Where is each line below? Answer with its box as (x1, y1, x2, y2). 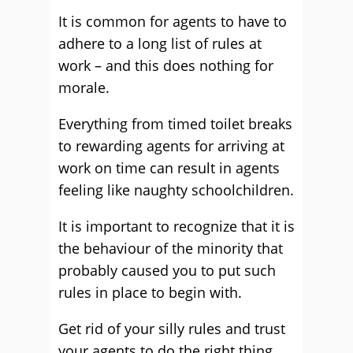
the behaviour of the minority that (58, 239, 283, 258)
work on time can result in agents (58, 158, 280, 177)
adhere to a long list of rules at (58, 34, 262, 53)
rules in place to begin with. (58, 283, 242, 302)
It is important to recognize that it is (58, 217, 295, 236)
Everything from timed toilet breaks (58, 114, 292, 133)
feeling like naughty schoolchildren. (58, 180, 294, 199)
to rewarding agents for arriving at (58, 136, 284, 155)
